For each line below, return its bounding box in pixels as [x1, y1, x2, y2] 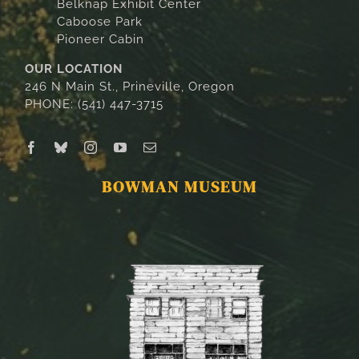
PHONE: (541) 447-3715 [25, 96, 164, 111]
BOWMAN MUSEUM [102, 175, 257, 198]
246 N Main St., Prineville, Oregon [25, 79, 236, 94]
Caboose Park [57, 14, 143, 29]
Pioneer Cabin [57, 31, 145, 46]
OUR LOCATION [25, 61, 123, 76]
